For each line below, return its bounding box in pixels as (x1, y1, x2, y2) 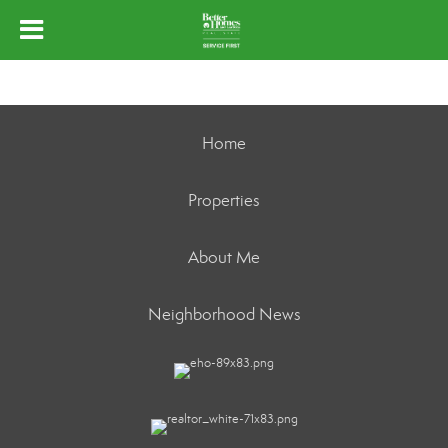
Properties (188, 190, 260, 211)
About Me (188, 247, 260, 268)
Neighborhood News (147, 304, 301, 325)
